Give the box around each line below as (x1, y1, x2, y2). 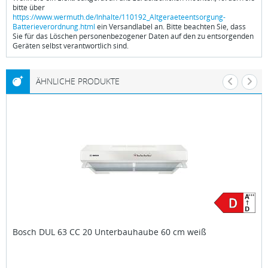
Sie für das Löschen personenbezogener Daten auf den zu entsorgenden (13, 31, 254, 41)
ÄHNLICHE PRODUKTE (36, 75, 120, 87)
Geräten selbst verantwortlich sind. (13, 40, 129, 51)
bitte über (13, 2, 45, 13)
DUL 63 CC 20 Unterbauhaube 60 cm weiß (39, 226, 206, 237)
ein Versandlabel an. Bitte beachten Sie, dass (95, 21, 246, 32)
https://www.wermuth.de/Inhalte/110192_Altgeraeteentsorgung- (13, 11, 226, 22)
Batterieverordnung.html (13, 21, 95, 32)
